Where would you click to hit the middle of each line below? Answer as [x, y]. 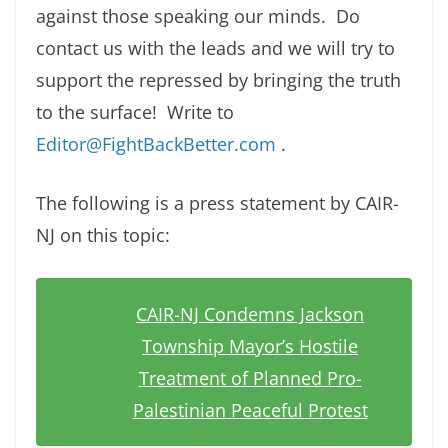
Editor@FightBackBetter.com [156, 144]
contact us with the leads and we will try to [215, 48]
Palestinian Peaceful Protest [250, 410]
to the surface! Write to [135, 112]
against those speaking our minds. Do [198, 16]
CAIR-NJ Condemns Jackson [250, 314]
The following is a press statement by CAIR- [217, 203]
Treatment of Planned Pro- [250, 378]
